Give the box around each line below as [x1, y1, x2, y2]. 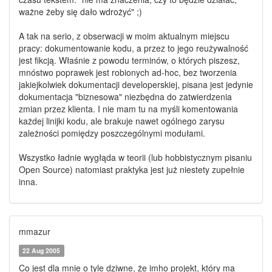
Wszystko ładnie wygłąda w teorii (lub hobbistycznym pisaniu [19, 151, 252, 163]
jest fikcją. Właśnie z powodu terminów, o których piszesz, [19, 54, 240, 66]
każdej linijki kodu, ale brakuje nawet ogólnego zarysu [19, 115, 225, 127]
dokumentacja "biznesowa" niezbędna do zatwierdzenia [19, 90, 232, 103]
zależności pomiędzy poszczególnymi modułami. [19, 127, 205, 139]
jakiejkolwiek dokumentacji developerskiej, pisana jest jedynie [19, 78, 253, 90]
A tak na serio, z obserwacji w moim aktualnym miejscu [19, 30, 229, 42]
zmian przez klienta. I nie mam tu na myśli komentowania [19, 103, 238, 115]
